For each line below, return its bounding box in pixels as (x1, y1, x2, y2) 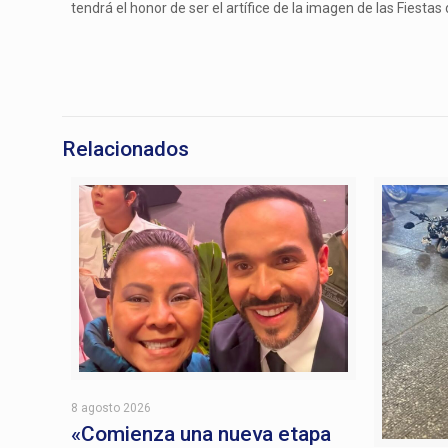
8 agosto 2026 (71, 400, 152, 415)
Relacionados (62, 137, 189, 161)
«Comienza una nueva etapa (71, 421, 332, 446)
